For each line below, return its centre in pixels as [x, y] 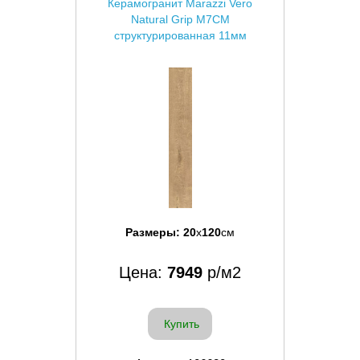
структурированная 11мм [180, 35]
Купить [182, 323]
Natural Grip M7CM [180, 19]
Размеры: [154, 232]
